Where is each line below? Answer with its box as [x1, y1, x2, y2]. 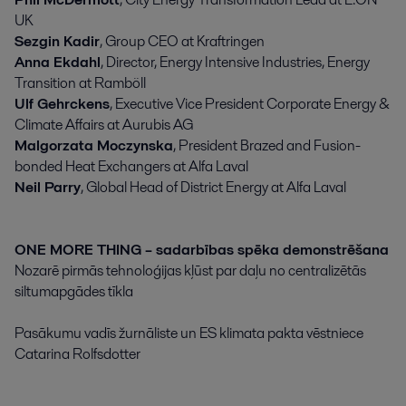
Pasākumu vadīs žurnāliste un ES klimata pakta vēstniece [14, 322, 363, 343]
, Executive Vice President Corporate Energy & [110, 92, 390, 114]
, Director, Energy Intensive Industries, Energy [101, 51, 370, 72]
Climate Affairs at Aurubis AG [14, 113, 193, 135]
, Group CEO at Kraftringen [100, 30, 265, 52]
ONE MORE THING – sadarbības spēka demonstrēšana [14, 238, 389, 260]
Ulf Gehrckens [14, 92, 110, 114]
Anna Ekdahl [14, 51, 101, 72]
